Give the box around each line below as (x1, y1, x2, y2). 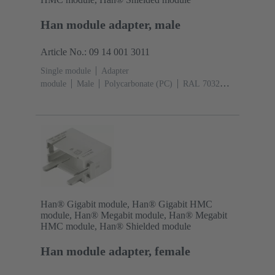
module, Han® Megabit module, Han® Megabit (41, 209, 227, 220)
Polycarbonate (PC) (104, 79, 172, 89)
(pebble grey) (41, 92, 87, 102)
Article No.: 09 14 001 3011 (41, 47, 150, 58)
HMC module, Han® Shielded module (41, 220, 191, 231)
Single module (41, 66, 91, 76)
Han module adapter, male (41, 18, 180, 32)
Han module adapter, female (41, 244, 190, 258)
